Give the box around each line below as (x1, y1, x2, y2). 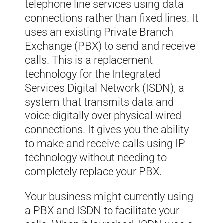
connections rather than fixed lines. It (25, 12, 198, 25)
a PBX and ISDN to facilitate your (25, 204, 179, 217)
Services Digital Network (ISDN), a (25, 82, 184, 95)
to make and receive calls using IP (25, 137, 185, 150)
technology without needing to (25, 151, 167, 164)
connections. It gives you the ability (25, 123, 189, 136)
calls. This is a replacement (25, 54, 153, 67)
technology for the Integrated (25, 68, 160, 81)
